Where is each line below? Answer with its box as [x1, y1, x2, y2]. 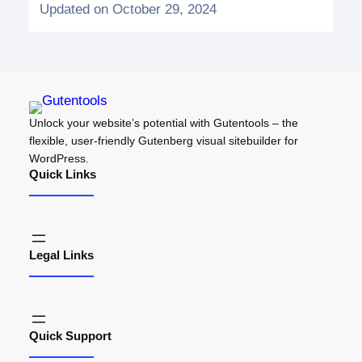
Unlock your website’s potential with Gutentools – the [28, 116, 298, 129]
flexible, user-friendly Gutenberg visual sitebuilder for [28, 133, 298, 147]
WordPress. [28, 151, 89, 165]
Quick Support [28, 328, 112, 343]
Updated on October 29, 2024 [40, 2, 217, 18]
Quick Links [28, 166, 96, 181]
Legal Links [28, 247, 94, 262]
